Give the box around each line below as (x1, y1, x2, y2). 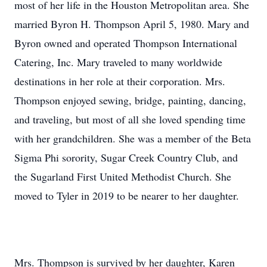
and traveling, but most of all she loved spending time (14, 112, 246, 126)
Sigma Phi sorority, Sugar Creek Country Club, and (14, 150, 238, 164)
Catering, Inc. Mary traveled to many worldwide (14, 55, 222, 69)
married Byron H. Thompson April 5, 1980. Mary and (14, 17, 249, 31)
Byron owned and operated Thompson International (14, 36, 237, 50)
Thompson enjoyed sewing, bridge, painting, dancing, (14, 93, 246, 107)
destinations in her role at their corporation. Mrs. (14, 74, 225, 88)
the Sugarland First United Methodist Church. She (14, 169, 231, 184)
